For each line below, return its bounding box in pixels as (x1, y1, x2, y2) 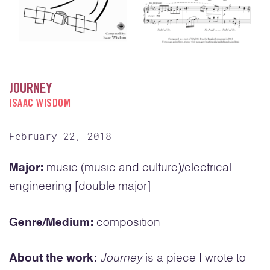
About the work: (9, 253, 97, 265)
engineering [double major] (9, 181, 151, 193)
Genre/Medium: (9, 216, 93, 228)
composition (93, 216, 160, 228)
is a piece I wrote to (142, 253, 246, 265)
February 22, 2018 (9, 130, 111, 143)
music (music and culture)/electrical (43, 162, 231, 174)
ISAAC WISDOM (9, 99, 71, 110)
